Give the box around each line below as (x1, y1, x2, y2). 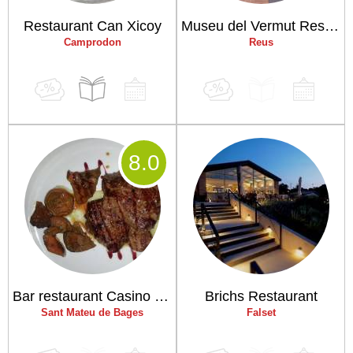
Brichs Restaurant (204, 288, 318, 304)
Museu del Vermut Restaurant (325, 18, 339, 34)
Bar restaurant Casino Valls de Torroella (154, 288, 169, 304)
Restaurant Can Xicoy (23, 18, 162, 34)
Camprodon (63, 36, 121, 48)
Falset (246, 307, 276, 318)
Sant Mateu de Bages (41, 307, 143, 318)
